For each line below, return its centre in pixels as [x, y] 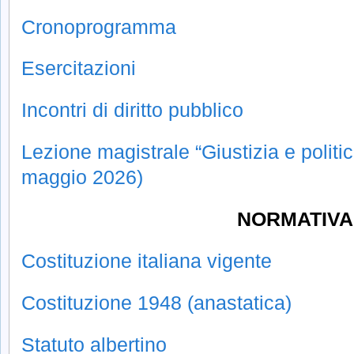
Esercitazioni [79, 68]
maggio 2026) [82, 177]
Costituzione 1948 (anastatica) [156, 302]
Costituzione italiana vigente [147, 260]
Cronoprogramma [99, 26]
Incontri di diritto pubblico [132, 110]
